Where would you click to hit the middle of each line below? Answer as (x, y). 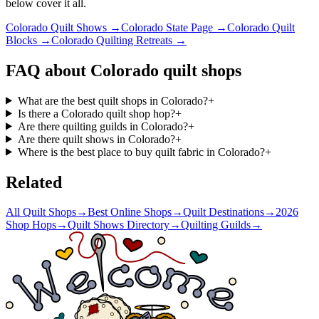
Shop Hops (31, 225)
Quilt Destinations (224, 212)
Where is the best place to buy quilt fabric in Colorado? (141, 152)
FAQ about (48, 70)
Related (34, 182)
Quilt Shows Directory (119, 225)
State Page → (195, 27)
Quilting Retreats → (140, 40)
